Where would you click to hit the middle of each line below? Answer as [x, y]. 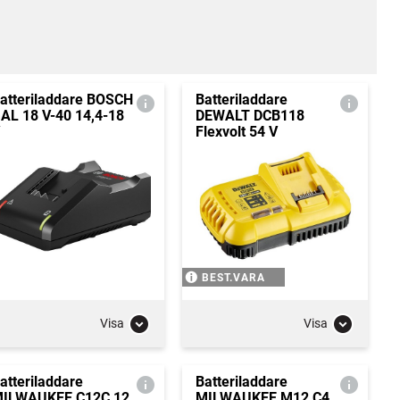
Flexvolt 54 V [236, 132]
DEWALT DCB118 [250, 116]
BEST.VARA [233, 277]
